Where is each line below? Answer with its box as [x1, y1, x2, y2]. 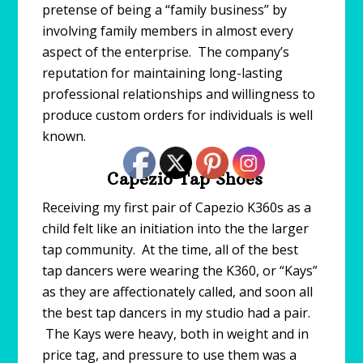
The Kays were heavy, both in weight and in [42, 324, 310, 343]
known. [42, 126, 87, 145]
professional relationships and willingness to [42, 84, 316, 103]
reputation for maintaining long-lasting [42, 63, 284, 82]
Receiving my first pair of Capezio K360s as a [42, 198, 312, 216]
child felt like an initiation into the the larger [42, 219, 310, 237]
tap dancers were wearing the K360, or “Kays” [42, 261, 318, 280]
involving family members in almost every [42, 21, 294, 40]
